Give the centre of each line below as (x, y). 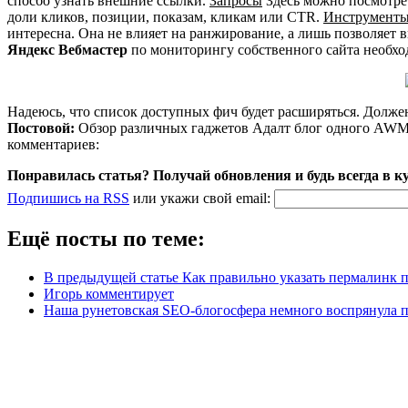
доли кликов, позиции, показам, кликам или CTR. (165, 16)
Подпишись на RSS (68, 198)
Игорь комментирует (109, 293)
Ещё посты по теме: (106, 238)
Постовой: (41, 127)
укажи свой (198, 198)
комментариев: (53, 144)
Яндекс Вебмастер (67, 49)
